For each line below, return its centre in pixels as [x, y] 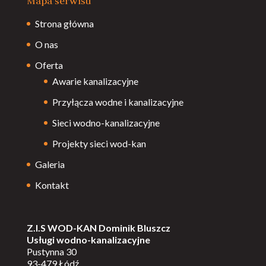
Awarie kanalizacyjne [95, 81]
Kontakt [52, 185]
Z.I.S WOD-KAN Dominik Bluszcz [98, 228]
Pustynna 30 [51, 252]
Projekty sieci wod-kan [99, 143]
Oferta [49, 65]
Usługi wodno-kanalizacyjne [88, 240]
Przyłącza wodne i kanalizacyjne [118, 102]
